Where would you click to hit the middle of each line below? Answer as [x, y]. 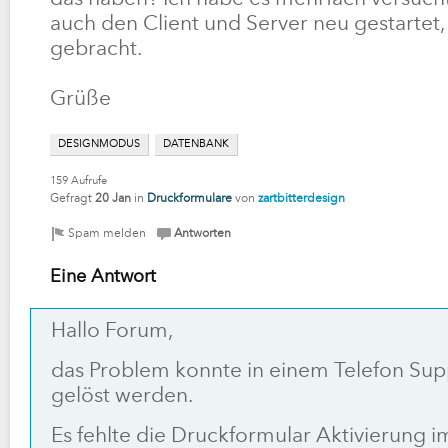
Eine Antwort [103, 276]
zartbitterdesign [301, 199]
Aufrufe [87, 181]
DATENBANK [196, 144]
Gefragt [71, 199]
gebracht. [96, 49]
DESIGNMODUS [99, 144]
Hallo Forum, [112, 331]
